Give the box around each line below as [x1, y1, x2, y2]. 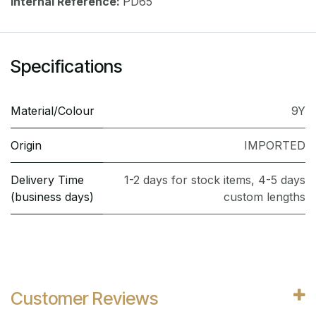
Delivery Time [11, 172, 84, 187]
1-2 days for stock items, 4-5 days [124, 172, 305, 187]
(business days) [11, 189, 94, 204]
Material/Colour [11, 103, 95, 118]
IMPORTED [244, 138, 305, 152]
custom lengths [224, 189, 305, 204]
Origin [11, 138, 42, 152]
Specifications [11, 55, 122, 77]
